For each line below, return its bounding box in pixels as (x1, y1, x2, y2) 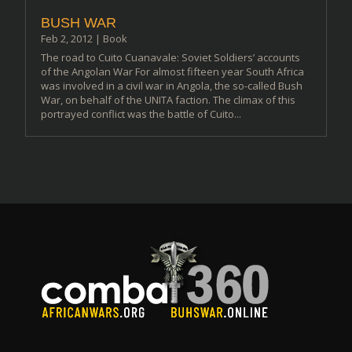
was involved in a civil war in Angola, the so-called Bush (41, 79, 303, 93)
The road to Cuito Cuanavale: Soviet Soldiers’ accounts (41, 50, 301, 65)
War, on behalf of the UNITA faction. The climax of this (41, 93, 296, 108)
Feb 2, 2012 (41, 31, 93, 46)
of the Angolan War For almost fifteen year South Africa (41, 64, 305, 79)
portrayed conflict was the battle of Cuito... (41, 107, 242, 122)
